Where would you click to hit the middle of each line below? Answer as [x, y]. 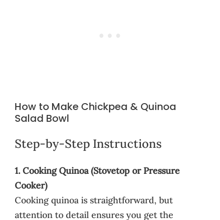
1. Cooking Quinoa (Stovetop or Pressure [97, 170]
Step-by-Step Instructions [88, 143]
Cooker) [31, 185]
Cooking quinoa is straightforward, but [94, 200]
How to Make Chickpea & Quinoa [96, 106]
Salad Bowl [42, 118]
